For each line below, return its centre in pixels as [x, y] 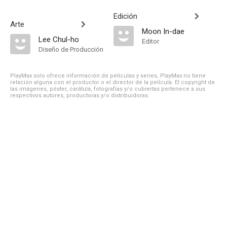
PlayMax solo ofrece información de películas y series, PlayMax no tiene [108, 76]
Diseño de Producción [71, 49]
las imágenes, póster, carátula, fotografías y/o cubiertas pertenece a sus [108, 89]
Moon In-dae [163, 31]
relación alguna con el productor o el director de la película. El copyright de [112, 82]
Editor [150, 41]
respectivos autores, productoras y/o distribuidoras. [80, 96]
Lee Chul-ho [59, 40]
